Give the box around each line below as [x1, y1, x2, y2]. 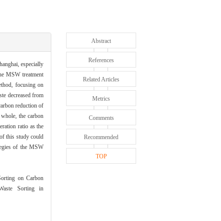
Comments [88, 114, 114, 121]
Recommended [84, 134, 119, 141]
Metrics [92, 95, 110, 102]
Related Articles [83, 76, 120, 83]
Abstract [91, 37, 111, 44]
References [88, 57, 114, 64]
